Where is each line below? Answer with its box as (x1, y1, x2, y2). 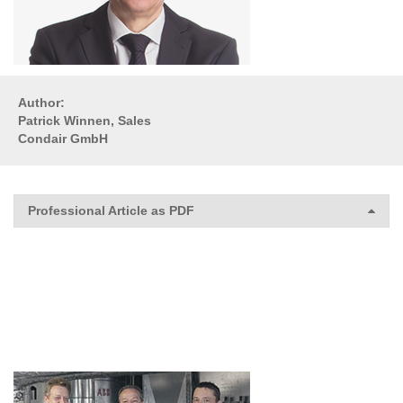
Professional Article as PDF (28, 202, 194, 218)
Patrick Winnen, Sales (18, 112, 151, 128)
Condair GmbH (18, 130, 108, 146)
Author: (18, 94, 68, 110)
